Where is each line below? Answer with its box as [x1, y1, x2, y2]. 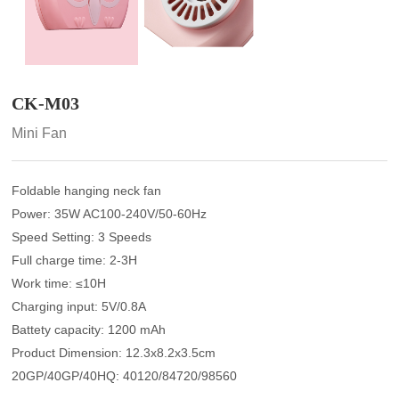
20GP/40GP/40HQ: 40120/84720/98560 [12, 368, 238, 383]
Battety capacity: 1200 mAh [12, 322, 167, 337]
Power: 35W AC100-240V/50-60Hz [12, 206, 208, 221]
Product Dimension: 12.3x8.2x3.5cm [12, 345, 216, 360]
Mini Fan [12, 125, 68, 141]
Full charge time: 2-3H [12, 252, 138, 267]
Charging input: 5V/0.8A [12, 298, 147, 313]
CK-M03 [12, 93, 80, 113]
